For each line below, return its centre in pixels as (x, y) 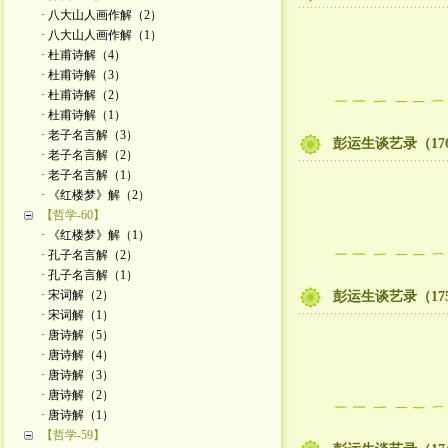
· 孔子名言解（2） (89, 255)
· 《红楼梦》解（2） (95, 195)
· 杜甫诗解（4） (83, 55)
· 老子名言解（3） (89, 135)
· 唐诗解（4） (77, 355)
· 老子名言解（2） (89, 155)
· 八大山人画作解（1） (101, 35)
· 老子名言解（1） (89, 175)
